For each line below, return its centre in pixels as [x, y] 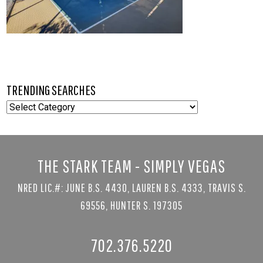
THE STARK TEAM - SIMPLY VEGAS [131, 166]
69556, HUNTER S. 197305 [131, 205]
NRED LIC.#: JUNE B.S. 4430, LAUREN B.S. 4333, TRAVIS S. [131, 187]
